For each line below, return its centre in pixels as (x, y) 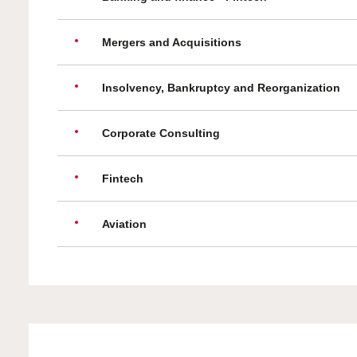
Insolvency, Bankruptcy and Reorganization (221, 88)
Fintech (123, 179)
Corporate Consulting (161, 133)
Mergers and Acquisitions (172, 43)
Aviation (124, 224)
